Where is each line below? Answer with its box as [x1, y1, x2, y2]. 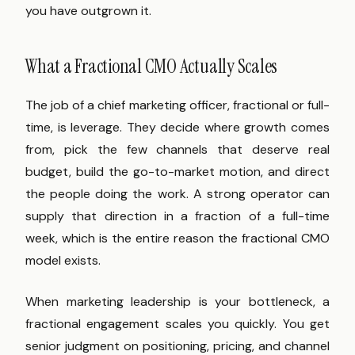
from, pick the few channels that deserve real [25, 141, 330, 158]
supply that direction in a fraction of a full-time [25, 208, 330, 225]
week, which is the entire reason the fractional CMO [25, 230, 330, 247]
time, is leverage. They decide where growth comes [25, 119, 330, 136]
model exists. [25, 252, 101, 269]
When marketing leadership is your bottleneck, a [25, 293, 330, 311]
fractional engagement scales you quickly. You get [25, 315, 330, 333]
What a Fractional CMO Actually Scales [25, 54, 278, 79]
